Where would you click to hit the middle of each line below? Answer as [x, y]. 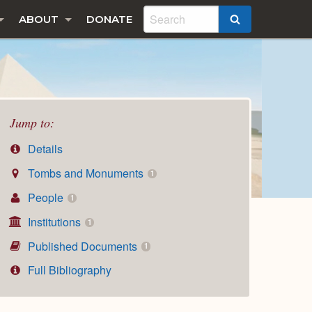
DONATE [109, 19]
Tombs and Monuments [86, 173]
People [46, 197]
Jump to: [32, 123]
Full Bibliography [69, 270]
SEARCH [263, 20]
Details [44, 149]
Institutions [55, 221]
